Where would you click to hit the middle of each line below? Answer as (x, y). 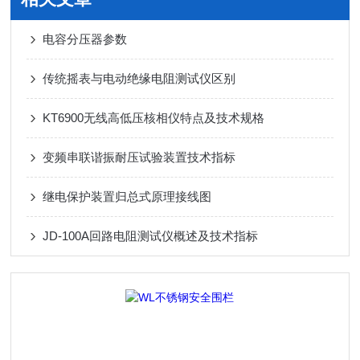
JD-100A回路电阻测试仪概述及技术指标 (151, 236)
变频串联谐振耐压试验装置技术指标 (139, 157)
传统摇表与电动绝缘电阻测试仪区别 (139, 78)
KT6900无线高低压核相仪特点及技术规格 (154, 118)
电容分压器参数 (85, 39)
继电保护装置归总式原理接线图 (127, 196)
